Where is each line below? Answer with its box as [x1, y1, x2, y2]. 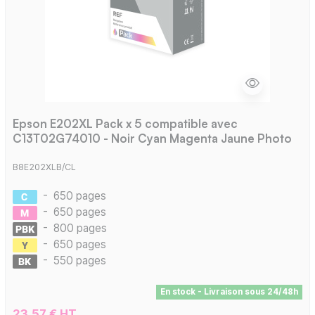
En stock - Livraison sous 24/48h [160, 286, 298, 297]
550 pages [53, 253, 106, 267]
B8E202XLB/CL [12, 161, 76, 172]
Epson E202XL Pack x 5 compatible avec [12, 115, 238, 131]
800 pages [53, 221, 107, 235]
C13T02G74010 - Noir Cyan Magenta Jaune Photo [12, 130, 292, 146]
